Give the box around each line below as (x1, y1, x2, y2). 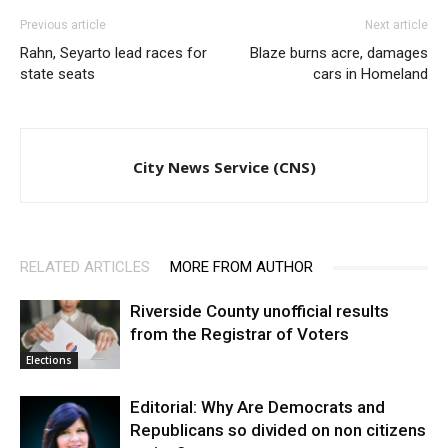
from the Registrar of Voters (130, 324, 349, 345)
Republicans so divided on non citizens (130, 420, 426, 441)
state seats (20, 65, 95, 84)
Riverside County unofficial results (130, 301, 389, 322)
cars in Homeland (313, 65, 428, 84)
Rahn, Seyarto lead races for (20, 44, 207, 63)
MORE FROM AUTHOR (170, 258, 313, 277)
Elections (26, 353, 72, 368)
